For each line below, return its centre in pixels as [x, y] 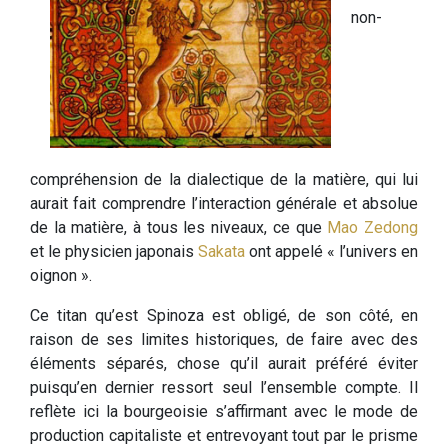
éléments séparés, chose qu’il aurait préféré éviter [224, 364]
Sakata [221, 252]
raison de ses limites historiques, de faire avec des [224, 340]
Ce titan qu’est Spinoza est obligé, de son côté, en [224, 316]
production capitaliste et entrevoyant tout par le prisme [224, 436]
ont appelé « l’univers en [331, 252]
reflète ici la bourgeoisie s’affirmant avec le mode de [224, 412]
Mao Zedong [373, 228]
